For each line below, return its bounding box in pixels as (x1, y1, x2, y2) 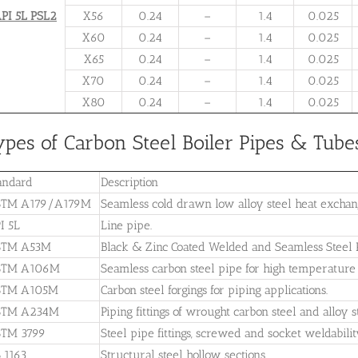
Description (101, 175, 158, 190)
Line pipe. (101, 218, 152, 233)
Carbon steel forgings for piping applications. (101, 283, 328, 298)
